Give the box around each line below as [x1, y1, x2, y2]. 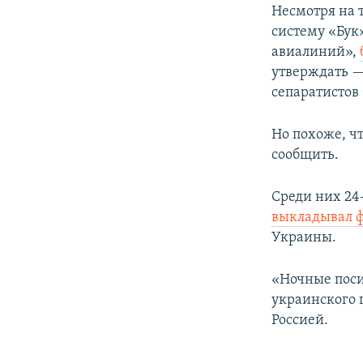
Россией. [271, 312, 329, 328]
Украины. [271, 229, 337, 246]
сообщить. [271, 147, 340, 163]
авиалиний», [271, 44, 361, 60]
